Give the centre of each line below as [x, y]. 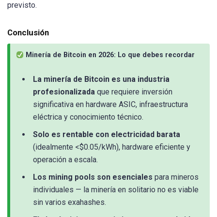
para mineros [176, 177]
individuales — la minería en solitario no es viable [116, 189]
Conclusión [28, 33]
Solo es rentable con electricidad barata [107, 134]
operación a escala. [65, 159]
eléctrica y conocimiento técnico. [88, 117]
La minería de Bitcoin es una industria [101, 79]
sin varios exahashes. [70, 202]
